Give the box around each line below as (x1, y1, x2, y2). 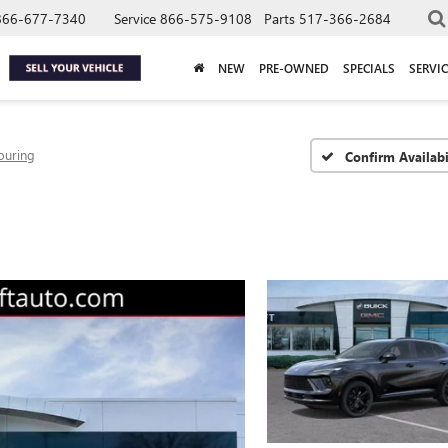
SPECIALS (343, 59, 395, 76)
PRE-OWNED (259, 59, 329, 76)
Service (114, 8, 156, 28)
